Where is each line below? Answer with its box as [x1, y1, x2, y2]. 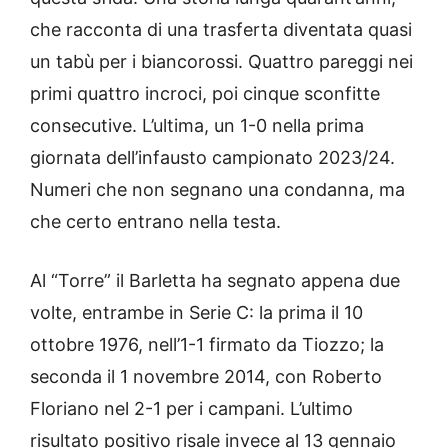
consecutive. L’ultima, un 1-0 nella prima [30, 115, 364, 137]
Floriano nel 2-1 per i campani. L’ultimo [30, 398, 353, 420]
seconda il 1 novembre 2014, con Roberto [30, 366, 382, 388]
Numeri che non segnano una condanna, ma [30, 179, 405, 201]
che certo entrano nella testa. [30, 211, 281, 233]
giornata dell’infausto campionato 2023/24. [30, 147, 395, 169]
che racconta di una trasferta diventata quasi [30, 19, 412, 41]
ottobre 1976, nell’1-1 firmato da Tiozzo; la [30, 334, 384, 356]
